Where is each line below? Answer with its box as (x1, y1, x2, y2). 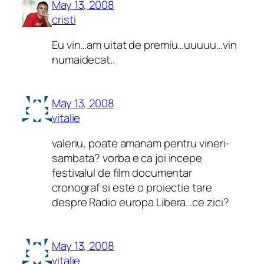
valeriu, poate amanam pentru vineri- (52, 136, 230, 151)
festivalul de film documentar (52, 165, 193, 181)
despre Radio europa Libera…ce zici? (52, 194, 229, 210)
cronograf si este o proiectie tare (52, 180, 212, 196)
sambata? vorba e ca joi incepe (52, 150, 202, 166)
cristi (52, 11, 76, 27)
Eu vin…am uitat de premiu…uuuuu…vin (52, 37, 237, 53)
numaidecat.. (52, 52, 115, 68)
